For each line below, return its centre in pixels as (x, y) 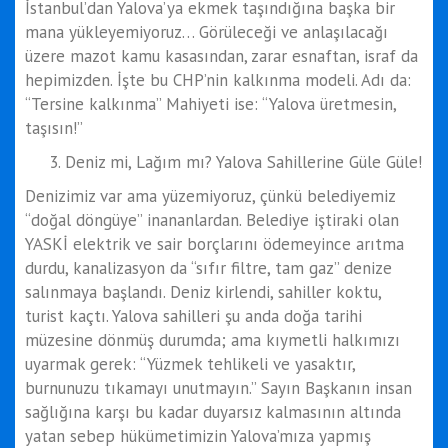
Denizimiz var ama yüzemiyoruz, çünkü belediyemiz (210, 195)
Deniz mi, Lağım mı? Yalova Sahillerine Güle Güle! (243, 161)
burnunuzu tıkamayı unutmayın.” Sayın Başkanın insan (218, 387)
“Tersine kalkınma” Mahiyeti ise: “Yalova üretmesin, (210, 103)
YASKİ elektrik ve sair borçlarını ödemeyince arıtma (214, 243)
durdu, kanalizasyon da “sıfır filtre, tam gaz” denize (208, 267)
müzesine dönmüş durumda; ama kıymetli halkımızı (212, 339)
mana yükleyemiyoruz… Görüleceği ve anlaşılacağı (206, 31)
